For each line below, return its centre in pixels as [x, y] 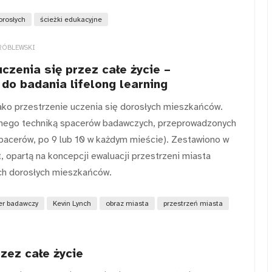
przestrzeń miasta [193, 203]
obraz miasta [127, 203]
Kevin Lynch [72, 203]
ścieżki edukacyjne [71, 20]
